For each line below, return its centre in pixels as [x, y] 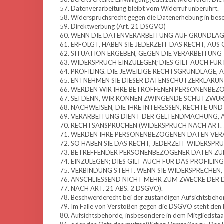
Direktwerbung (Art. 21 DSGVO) [118, 26]
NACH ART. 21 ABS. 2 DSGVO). [117, 188]
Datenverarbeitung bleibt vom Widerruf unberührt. [145, 8]
